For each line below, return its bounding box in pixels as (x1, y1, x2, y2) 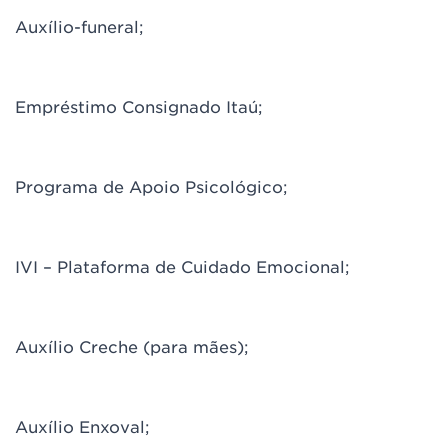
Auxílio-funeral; (15, 16, 144, 36)
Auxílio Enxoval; (15, 416, 150, 436)
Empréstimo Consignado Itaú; (15, 96, 263, 116)
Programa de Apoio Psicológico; (15, 176, 288, 196)
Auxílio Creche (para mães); (15, 336, 249, 356)
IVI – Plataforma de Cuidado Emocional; (15, 256, 350, 276)
